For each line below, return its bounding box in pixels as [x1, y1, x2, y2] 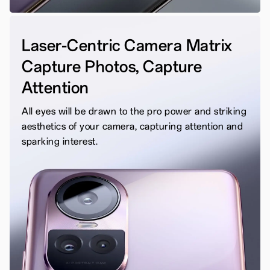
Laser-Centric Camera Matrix [22, 35, 233, 54]
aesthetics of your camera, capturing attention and [22, 121, 243, 132]
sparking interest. [22, 136, 98, 147]
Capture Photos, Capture [22, 56, 202, 75]
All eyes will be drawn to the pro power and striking [22, 105, 247, 117]
